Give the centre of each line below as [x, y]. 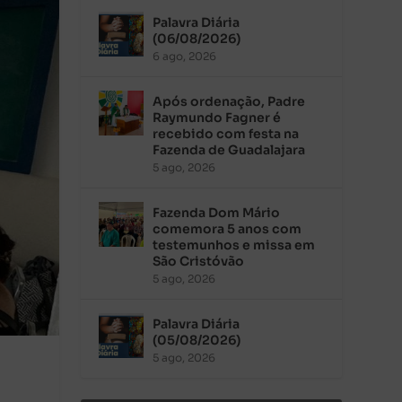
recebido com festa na [226, 133]
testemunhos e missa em [234, 245]
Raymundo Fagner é [217, 117]
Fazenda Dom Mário [217, 212]
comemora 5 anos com [227, 228]
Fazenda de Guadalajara [229, 149]
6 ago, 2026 [185, 56]
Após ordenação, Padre [229, 101]
